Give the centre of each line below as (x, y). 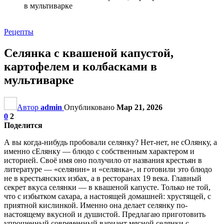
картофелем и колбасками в (80, 66)
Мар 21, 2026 (139, 107)
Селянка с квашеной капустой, (89, 53)
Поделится (23, 125)
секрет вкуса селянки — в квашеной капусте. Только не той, (107, 187)
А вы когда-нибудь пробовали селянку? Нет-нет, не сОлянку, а (110, 142)
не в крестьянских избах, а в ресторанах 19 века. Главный (103, 178)
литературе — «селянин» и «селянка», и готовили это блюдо (108, 169)
